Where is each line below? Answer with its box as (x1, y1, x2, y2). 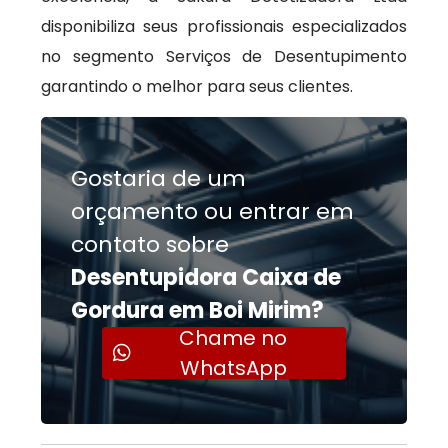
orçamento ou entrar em (71, 196, 355, 227)
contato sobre (71, 229, 230, 260)
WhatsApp (179, 354, 287, 382)
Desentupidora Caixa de (71, 262, 342, 293)
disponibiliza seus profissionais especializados (41, 15, 407, 38)
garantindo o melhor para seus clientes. (41, 75, 354, 98)
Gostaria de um (71, 163, 247, 194)
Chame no (179, 324, 287, 352)
